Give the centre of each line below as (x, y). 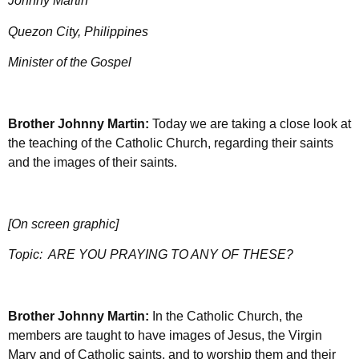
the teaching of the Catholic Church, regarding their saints (171, 143)
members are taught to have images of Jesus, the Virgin (165, 335)
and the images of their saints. (94, 162)
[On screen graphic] (63, 224)
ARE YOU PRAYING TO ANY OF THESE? (171, 254)
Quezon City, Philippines (78, 31)
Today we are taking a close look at (252, 123)
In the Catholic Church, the (228, 316)
